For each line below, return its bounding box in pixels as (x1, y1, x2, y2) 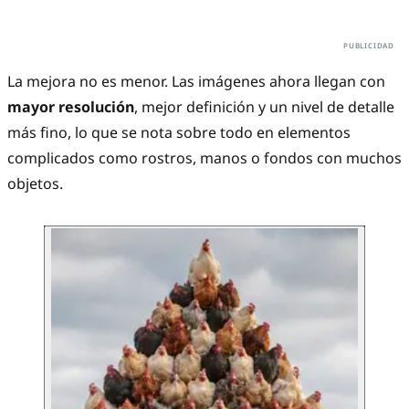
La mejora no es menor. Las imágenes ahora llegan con (7, 71, 385, 92)
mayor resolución (7, 97, 134, 118)
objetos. (7, 173, 63, 194)
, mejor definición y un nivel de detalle (134, 97, 394, 118)
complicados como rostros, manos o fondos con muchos (7, 148, 402, 169)
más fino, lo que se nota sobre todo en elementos (7, 122, 351, 143)
